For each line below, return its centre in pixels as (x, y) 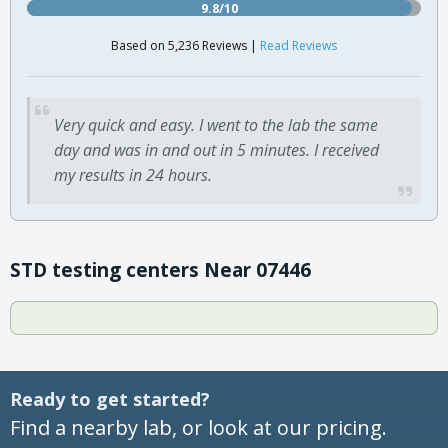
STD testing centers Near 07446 (160, 269)
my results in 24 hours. (133, 174)
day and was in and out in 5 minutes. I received (216, 149)
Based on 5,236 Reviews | (185, 45)
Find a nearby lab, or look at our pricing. (198, 427)
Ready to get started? (110, 398)
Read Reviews (298, 45)
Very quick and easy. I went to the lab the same (216, 124)
